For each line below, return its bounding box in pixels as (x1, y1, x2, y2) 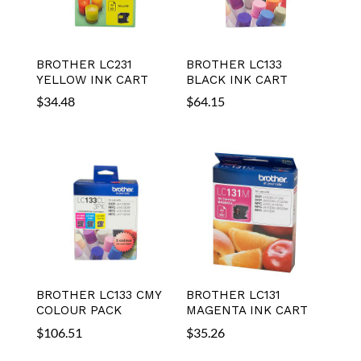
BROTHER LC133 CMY (35, 288, 161, 303)
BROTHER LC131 (186, 288, 281, 303)
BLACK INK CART (186, 72, 288, 87)
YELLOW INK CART (35, 72, 148, 87)
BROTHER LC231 (35, 56, 132, 72)
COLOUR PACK (35, 303, 122, 318)
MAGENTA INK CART (186, 303, 309, 318)
